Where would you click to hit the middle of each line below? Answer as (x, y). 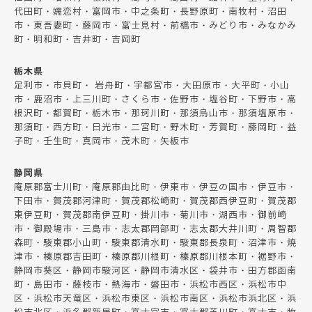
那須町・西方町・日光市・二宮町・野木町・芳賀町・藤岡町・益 (155, 127)
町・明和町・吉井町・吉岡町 (77, 39)
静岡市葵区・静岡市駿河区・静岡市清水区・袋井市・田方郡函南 (155, 271)
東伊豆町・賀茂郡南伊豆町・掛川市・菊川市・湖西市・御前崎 (150, 215)
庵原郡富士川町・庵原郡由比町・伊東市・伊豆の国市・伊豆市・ (155, 187)
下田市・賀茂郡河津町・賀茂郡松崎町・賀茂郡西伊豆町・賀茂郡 (155, 201)
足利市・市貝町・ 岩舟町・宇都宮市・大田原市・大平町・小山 (152, 85)
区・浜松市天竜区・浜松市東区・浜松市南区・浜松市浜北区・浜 (155, 298)
